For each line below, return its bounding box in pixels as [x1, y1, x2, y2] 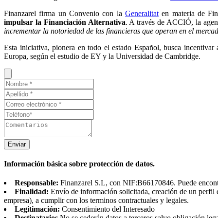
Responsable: [15, 179, 58, 187]
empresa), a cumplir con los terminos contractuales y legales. [4, 196, 189, 205]
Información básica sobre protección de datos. [4, 160, 155, 168]
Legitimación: [15, 205, 60, 214]
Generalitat [125, 9, 159, 18]
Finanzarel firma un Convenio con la [4, 9, 125, 18]
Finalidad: [15, 187, 49, 196]
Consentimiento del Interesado [60, 205, 155, 214]
